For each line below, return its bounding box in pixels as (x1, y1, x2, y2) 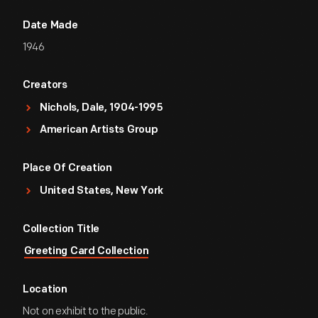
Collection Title (23, 224, 100, 235)
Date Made (23, 21, 78, 31)
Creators (23, 80, 67, 91)
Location (23, 285, 67, 295)
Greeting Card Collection (23, 246, 149, 257)
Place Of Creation (23, 163, 112, 174)
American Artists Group (40, 125, 158, 136)
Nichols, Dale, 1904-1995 (40, 103, 163, 114)
